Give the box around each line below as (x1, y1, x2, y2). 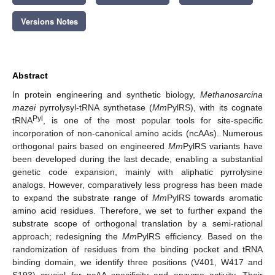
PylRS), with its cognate (167, 102, 263, 112)
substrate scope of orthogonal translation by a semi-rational (12, 218, 263, 228)
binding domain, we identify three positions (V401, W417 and (12, 257, 263, 267)
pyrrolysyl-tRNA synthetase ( (36, 102, 152, 112)
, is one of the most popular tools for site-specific (43, 115, 263, 125)
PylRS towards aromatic (166, 192, 263, 203)
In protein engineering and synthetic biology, (12, 89, 200, 99)
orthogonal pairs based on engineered (12, 141, 168, 151)
